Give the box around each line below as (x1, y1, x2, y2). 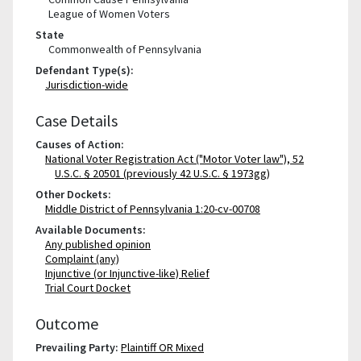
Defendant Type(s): (35, 63, 134, 77)
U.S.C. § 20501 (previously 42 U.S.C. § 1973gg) (55, 166, 270, 180)
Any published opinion (45, 237, 151, 251)
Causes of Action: (35, 137, 124, 151)
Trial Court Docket (45, 280, 131, 295)
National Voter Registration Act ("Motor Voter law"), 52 (45, 151, 304, 166)
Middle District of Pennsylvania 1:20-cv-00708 (45, 201, 260, 216)
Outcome (35, 313, 98, 334)
